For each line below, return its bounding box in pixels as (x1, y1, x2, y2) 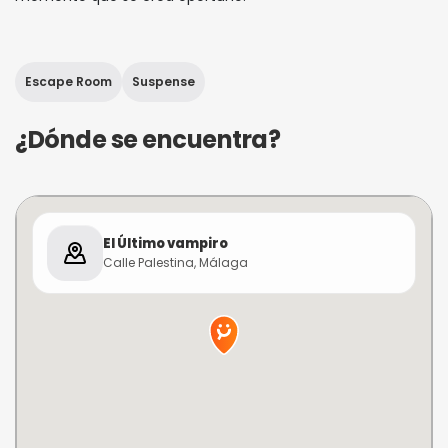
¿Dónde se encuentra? (15, 123, 281, 156)
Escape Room (25, 73, 112, 90)
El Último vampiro (103, 233, 228, 253)
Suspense (132, 73, 195, 90)
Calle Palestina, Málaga (103, 253, 248, 271)
